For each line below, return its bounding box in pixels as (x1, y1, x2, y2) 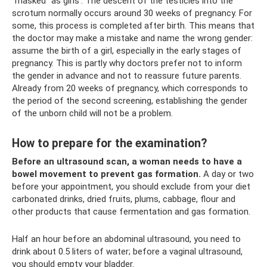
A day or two (201, 168, 254, 179)
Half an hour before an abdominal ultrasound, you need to (12, 233, 241, 244)
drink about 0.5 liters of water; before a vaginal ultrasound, (12, 246, 243, 257)
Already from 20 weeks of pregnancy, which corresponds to (12, 82, 248, 94)
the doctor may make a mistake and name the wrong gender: (12, 32, 253, 44)
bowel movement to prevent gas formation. (12, 168, 201, 179)
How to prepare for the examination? (12, 136, 207, 150)
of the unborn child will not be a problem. (12, 107, 173, 119)
